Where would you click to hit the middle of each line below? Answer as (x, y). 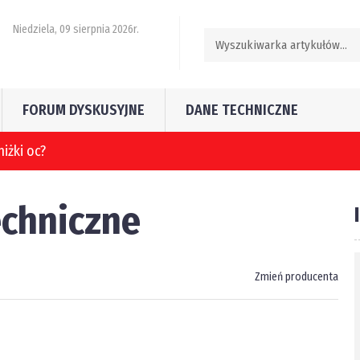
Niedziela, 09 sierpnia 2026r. (76, 29)
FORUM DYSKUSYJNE (84, 110)
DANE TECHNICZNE (242, 110)
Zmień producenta (296, 277)
